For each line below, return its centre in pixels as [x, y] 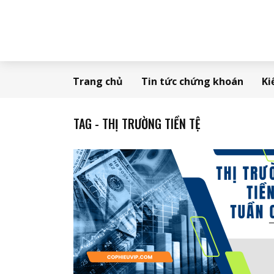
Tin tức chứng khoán [192, 81]
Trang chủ [98, 81]
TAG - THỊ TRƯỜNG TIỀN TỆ [137, 124]
